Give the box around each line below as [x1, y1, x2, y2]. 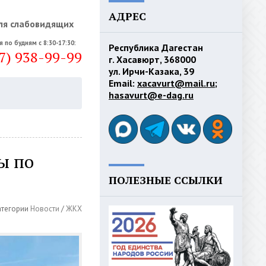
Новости [30, 204, 59, 214]
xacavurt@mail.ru [137, 77, 215, 89]
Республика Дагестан [109, 42, 203, 53]
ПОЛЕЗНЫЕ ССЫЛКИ [109, 173, 223, 187]
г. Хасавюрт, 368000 [109, 53, 196, 65]
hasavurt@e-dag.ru [109, 89, 194, 101]
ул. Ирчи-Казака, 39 [109, 65, 194, 77]
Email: [109, 77, 137, 89]
